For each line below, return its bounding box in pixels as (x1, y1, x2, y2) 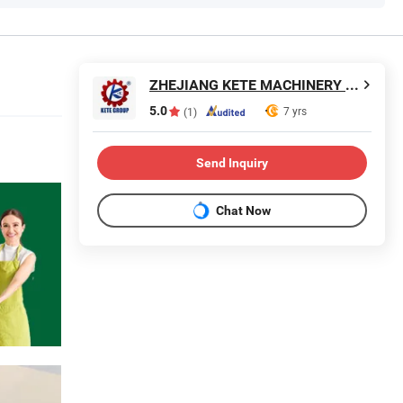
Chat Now (216, 202, 271, 218)
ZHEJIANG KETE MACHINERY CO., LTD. (345, 76, 359, 94)
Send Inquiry (196, 155, 268, 170)
